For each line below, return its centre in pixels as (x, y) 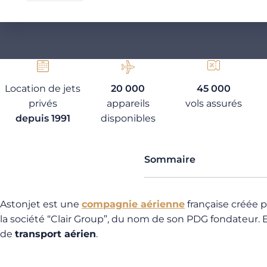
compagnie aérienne (133, 204)
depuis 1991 (43, 118)
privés (43, 103)
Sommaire (170, 159)
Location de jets (43, 89)
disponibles (128, 118)
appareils (128, 103)
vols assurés (213, 103)
